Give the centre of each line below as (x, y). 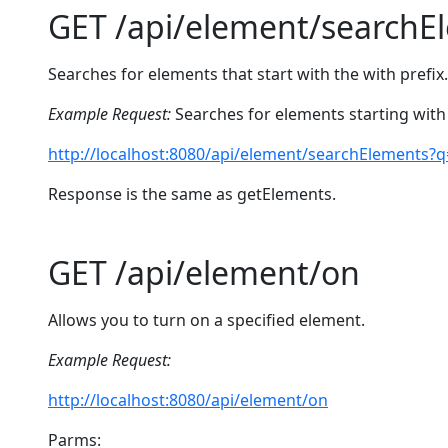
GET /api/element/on (204, 272)
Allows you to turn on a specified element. (206, 320)
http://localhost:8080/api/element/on (188, 400)
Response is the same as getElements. (192, 194)
